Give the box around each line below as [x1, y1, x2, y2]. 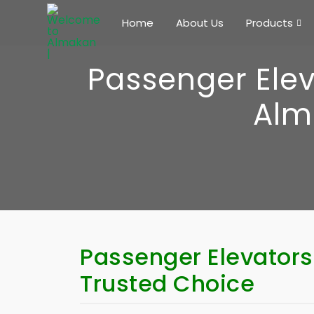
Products [246, 15, 293, 30]
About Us [176, 15, 224, 30]
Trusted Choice [80, 268, 254, 299]
